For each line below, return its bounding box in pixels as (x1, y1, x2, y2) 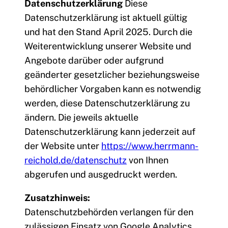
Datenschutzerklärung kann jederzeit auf (24, 126, 195, 137)
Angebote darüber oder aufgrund (24, 55, 164, 66)
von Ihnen (127, 155, 168, 166)
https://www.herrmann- (101, 140, 198, 152)
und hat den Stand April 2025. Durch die (24, 26, 192, 38)
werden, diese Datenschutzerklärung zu (24, 98, 190, 109)
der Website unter (24, 140, 101, 152)
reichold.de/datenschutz (24, 155, 127, 166)
